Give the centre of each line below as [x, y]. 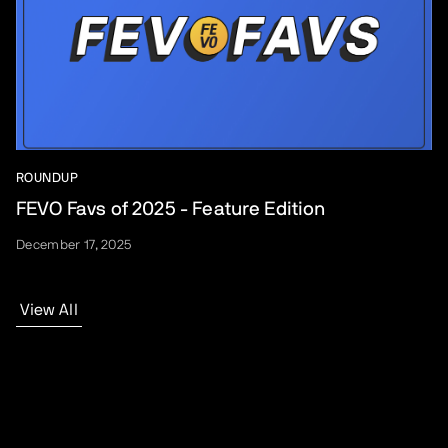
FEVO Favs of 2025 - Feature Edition [171, 209]
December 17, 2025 [74, 245]
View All [49, 309]
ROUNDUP [47, 178]
